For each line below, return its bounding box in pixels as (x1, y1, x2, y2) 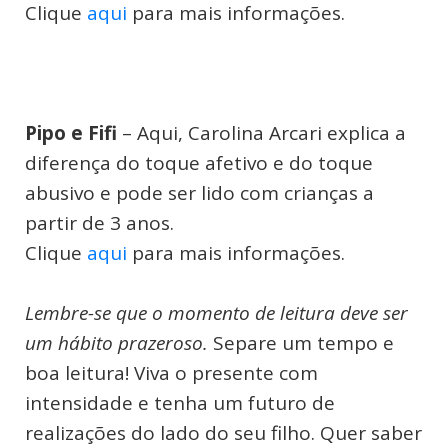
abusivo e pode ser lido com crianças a (25, 180, 374, 207)
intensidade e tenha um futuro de (25, 390, 335, 417)
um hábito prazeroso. (25, 330, 213, 357)
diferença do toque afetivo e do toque (25, 150, 373, 177)
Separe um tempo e (213, 330, 394, 357)
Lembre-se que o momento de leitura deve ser (25, 300, 408, 327)
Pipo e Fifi (25, 120, 117, 147)
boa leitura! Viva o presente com (25, 360, 318, 387)
